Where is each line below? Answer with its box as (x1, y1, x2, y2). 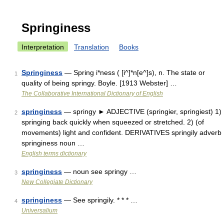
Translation (74, 43, 109, 51)
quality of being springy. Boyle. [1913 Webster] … (21, 79, 177, 87)
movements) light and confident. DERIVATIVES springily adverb (21, 128, 221, 136)
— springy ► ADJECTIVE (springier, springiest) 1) (62, 107, 221, 115)
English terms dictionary (21, 150, 86, 157)
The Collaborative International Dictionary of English (21, 90, 163, 97)
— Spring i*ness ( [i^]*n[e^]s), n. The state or (62, 68, 205, 76)
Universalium (21, 207, 57, 214)
